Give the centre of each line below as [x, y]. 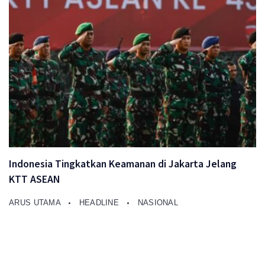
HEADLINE [100, 202]
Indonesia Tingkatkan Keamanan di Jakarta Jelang [123, 164]
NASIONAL [158, 202]
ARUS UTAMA [36, 202]
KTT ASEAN [34, 179]
